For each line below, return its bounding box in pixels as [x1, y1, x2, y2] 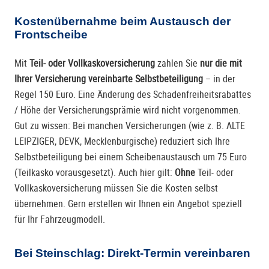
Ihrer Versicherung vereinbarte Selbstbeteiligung [14, 73, 203, 85]
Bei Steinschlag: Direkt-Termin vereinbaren [14, 247, 250, 260]
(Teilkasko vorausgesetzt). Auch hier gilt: [14, 167, 175, 179]
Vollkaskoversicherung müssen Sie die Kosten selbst [14, 183, 218, 195]
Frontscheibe [14, 28, 88, 41]
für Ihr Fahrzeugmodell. [14, 214, 105, 226]
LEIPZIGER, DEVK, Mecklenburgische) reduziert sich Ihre [14, 136, 230, 148]
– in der [203, 73, 235, 85]
